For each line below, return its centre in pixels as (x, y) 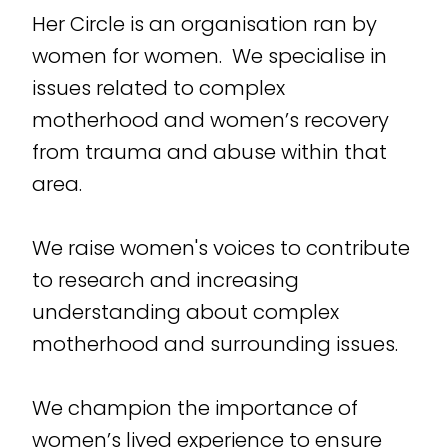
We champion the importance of (194, 407)
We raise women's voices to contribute (220, 247)
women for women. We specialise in (209, 55)
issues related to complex (158, 87)
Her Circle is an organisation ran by (204, 23)
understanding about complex (185, 311)
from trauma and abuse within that (209, 151)
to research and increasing (165, 279)
